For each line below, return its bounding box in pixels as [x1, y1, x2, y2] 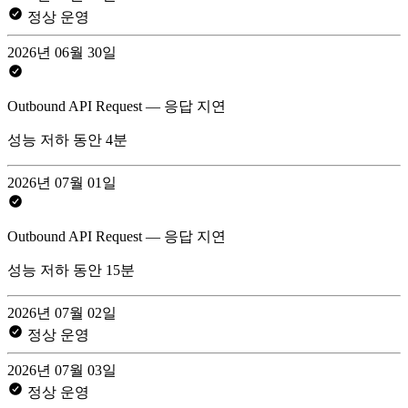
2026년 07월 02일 [7, 304, 117, 321]
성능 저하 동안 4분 [7, 131, 127, 148]
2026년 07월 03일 [7, 362, 117, 378]
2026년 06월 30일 [7, 44, 117, 60]
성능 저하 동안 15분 [7, 261, 135, 278]
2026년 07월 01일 [7, 174, 117, 190]
